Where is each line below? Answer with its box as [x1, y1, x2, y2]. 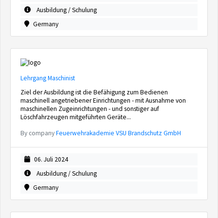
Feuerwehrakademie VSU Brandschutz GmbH [56, 129, 181, 137]
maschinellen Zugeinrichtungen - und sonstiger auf [20, 105, 159, 113]
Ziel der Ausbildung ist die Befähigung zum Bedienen [20, 88, 168, 96]
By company [20, 129, 56, 137]
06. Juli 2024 [34, 155, 68, 163]
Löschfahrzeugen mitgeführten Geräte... [20, 113, 131, 121]
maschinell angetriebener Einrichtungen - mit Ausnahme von [20, 96, 186, 105]
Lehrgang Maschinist [20, 74, 75, 82]
